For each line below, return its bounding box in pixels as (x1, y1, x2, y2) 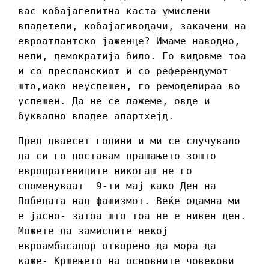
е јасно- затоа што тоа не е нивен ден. (18, 210, 246, 222)
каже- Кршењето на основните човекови (18, 255, 234, 267)
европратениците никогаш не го (18, 165, 192, 177)
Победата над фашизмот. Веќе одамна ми (18, 195, 240, 207)
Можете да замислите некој (18, 225, 168, 237)
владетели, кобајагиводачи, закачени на (18, 20, 246, 32)
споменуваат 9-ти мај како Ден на (18, 180, 216, 192)
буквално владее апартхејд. (18, 110, 204, 122)
